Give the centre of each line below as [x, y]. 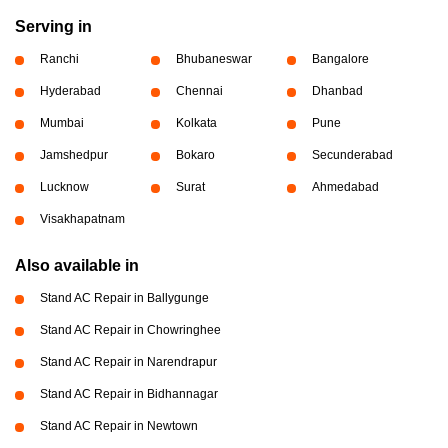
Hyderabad [70, 91]
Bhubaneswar [213, 59]
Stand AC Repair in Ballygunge [124, 298]
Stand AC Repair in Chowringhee [130, 330]
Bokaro [195, 155]
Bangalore [340, 59]
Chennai [199, 91]
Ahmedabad [345, 187]
